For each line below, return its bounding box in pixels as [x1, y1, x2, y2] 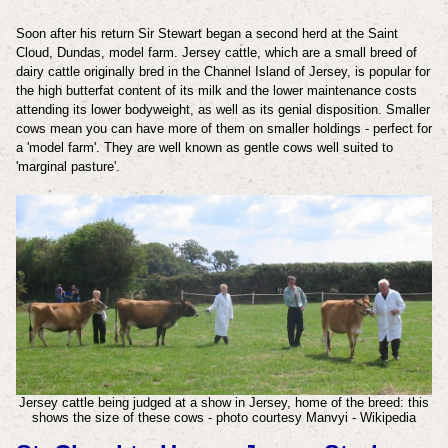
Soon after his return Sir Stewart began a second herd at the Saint [15, 26, 398, 42]
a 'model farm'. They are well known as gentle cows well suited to [15, 140, 393, 156]
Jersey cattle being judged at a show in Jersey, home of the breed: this [19, 395, 429, 411]
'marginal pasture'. [15, 159, 120, 175]
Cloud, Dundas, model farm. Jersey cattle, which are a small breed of [15, 45, 417, 61]
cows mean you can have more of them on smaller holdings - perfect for [15, 121, 432, 137]
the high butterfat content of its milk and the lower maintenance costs [15, 83, 417, 99]
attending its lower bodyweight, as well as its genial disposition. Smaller [15, 102, 430, 118]
